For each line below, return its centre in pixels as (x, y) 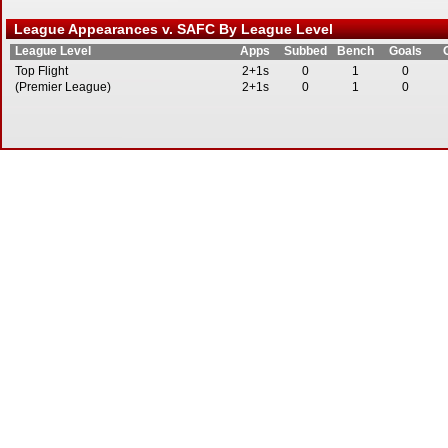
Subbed (305, 51)
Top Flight (41, 71)
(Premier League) (63, 87)
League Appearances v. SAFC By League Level (169, 29)
